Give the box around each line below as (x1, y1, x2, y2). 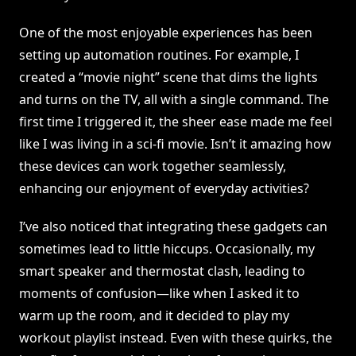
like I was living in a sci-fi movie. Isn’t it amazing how (19, 135, 331, 153)
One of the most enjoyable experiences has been (19, 24, 312, 42)
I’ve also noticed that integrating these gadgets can (19, 218, 327, 236)
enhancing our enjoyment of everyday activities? (19, 180, 309, 198)
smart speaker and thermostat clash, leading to (19, 262, 305, 281)
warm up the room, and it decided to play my (19, 307, 289, 325)
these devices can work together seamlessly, (19, 157, 286, 176)
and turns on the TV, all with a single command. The (19, 91, 329, 109)
